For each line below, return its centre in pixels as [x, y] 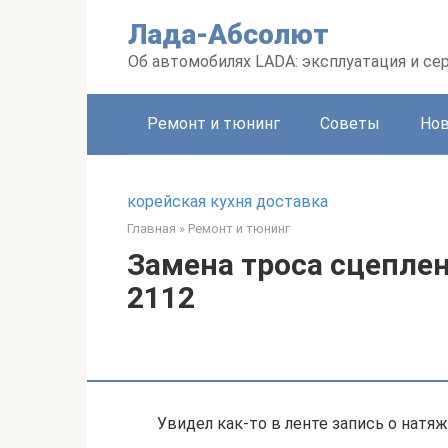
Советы [350, 123]
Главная [151, 228]
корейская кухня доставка [227, 201]
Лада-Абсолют [228, 34]
